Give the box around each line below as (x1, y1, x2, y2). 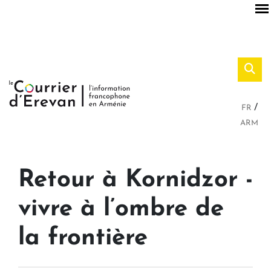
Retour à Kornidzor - (18, 168, 253, 192)
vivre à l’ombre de (18, 197, 224, 221)
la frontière (18, 226, 148, 250)
